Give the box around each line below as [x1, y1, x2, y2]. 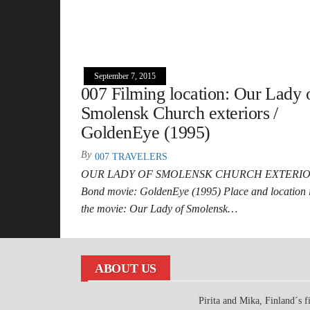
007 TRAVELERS [95, 151, 167, 162]
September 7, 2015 [94, 71, 156, 81]
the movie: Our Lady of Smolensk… [81, 202, 237, 215]
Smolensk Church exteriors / [81, 102, 278, 123]
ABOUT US [95, 261, 157, 275]
